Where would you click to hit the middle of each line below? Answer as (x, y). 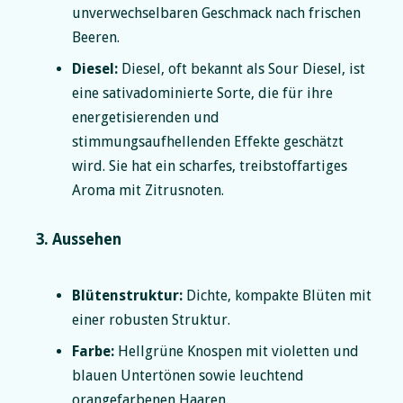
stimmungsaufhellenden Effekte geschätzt (208, 141)
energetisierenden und (146, 117)
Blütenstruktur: (127, 295)
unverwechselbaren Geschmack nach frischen (216, 13)
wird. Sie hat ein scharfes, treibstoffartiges (210, 166)
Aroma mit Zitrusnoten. (148, 190)
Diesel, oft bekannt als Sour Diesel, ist (242, 68)
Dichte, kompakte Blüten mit (277, 295)
